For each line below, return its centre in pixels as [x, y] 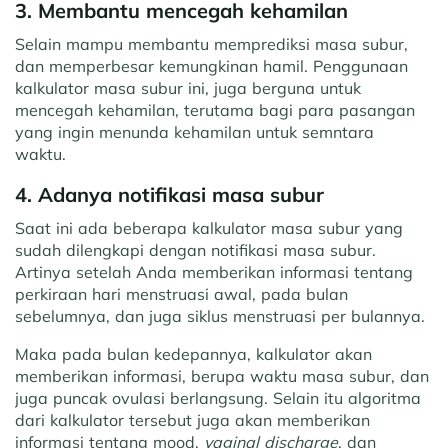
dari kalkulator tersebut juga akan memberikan [192, 420]
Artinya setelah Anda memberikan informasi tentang [214, 272]
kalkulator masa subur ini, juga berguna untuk [188, 88]
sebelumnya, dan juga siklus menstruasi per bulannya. [220, 316]
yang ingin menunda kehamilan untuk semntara [194, 132]
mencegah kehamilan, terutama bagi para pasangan [215, 110]
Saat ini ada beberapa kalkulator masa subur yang [209, 228]
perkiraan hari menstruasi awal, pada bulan [181, 294]
